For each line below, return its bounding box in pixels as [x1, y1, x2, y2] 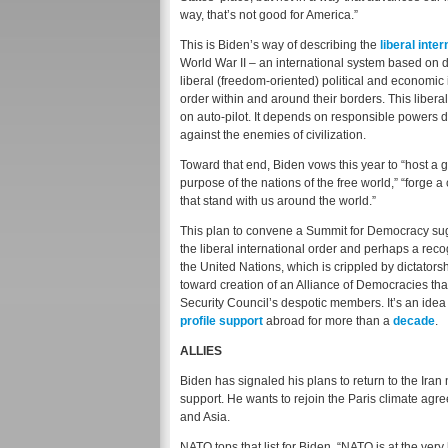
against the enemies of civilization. [180, 128, 366, 143]
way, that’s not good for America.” [180, 8, 358, 23]
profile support [180, 314, 263, 329]
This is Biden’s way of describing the [180, 38, 380, 53]
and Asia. [180, 410, 230, 425]
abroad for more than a [263, 314, 393, 329]
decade [393, 314, 435, 329]
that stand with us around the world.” [180, 194, 376, 209]
